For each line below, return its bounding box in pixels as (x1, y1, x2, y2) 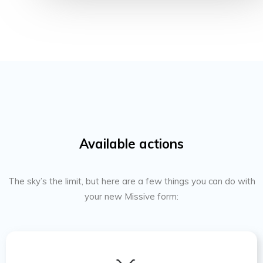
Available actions (79, 136, 184, 153)
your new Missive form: (85, 191, 178, 203)
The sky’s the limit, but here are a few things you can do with (8, 176, 255, 187)
